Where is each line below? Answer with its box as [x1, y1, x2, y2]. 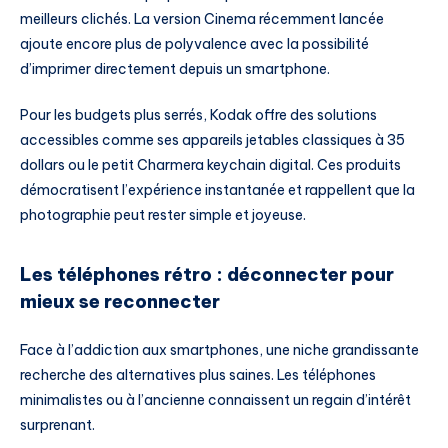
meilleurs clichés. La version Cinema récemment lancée [20, 9, 384, 28]
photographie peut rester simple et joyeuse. [20, 205, 306, 224]
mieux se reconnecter [20, 290, 220, 314]
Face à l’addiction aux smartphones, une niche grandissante [20, 340, 419, 359]
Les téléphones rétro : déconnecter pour [20, 263, 394, 287]
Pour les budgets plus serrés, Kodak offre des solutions [20, 105, 377, 124]
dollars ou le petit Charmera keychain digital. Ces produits [20, 155, 401, 174]
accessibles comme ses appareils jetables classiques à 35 [20, 130, 405, 149]
